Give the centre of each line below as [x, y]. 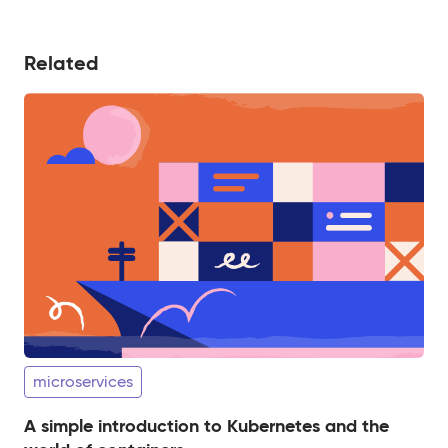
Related [61, 62]
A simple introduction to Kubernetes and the [206, 426]
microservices [83, 382]
